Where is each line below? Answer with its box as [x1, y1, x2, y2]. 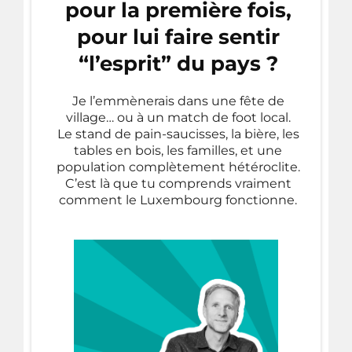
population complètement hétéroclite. [56, 159, 300, 174]
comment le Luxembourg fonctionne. [59, 192, 297, 207]
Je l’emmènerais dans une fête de [71, 93, 284, 108]
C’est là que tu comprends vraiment [64, 175, 291, 191]
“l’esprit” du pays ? [78, 50, 278, 76]
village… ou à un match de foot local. [65, 109, 291, 125]
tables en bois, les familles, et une [74, 142, 282, 158]
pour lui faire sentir [76, 24, 280, 49]
